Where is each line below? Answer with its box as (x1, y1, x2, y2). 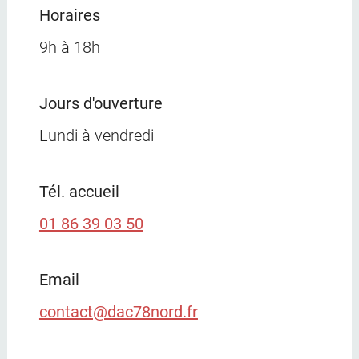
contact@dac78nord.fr (38, 301, 198, 321)
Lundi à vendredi (38, 125, 154, 145)
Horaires (38, 5, 100, 25)
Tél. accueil (38, 181, 119, 201)
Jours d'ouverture (38, 93, 163, 113)
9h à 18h (38, 37, 100, 57)
